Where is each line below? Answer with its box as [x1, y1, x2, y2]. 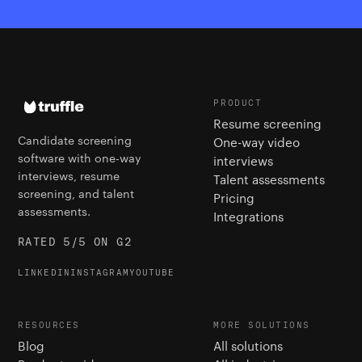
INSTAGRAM [69, 267, 129, 278]
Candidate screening [18, 133, 132, 147]
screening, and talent [18, 187, 134, 200]
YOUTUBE [128, 267, 175, 278]
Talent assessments [213, 173, 326, 187]
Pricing [213, 192, 255, 205]
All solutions [213, 339, 284, 353]
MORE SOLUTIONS [213, 320, 310, 330]
